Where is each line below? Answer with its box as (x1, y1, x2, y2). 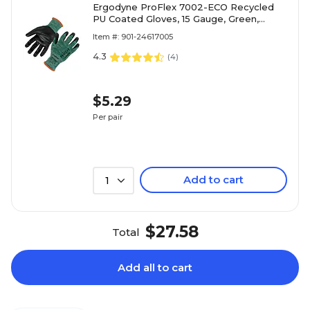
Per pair (93, 111, 122, 122)
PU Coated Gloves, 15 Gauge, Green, (93, 13, 259, 24)
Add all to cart (118, 261, 192, 274)
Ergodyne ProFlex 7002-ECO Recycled (93, 1, 274, 12)
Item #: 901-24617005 (93, 32, 173, 42)
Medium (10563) (93, 25, 165, 36)
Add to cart (183, 173, 244, 186)
